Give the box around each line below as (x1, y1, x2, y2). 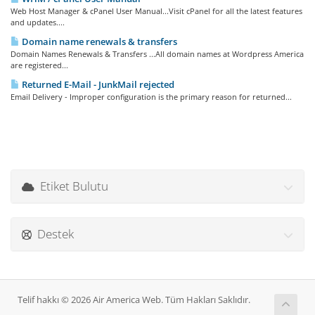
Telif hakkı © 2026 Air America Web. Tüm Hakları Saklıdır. (18, 294, 250, 306)
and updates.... (11, 17, 65, 27)
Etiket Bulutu (34, 178, 108, 194)
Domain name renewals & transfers (20, 35, 177, 48)
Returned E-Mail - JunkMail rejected (20, 78, 174, 91)
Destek (32, 226, 74, 242)
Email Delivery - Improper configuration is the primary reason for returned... (11, 91, 292, 102)
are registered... (11, 60, 68, 70)
